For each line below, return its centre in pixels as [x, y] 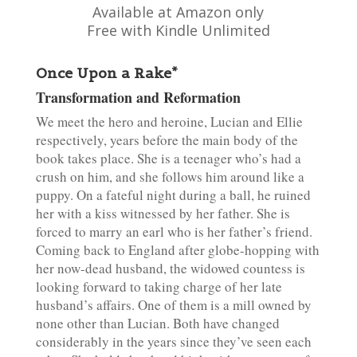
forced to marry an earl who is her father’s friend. [174, 231]
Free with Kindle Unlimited [178, 30]
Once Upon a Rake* [106, 73]
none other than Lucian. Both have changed [157, 323]
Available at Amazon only [178, 12]
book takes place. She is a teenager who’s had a [168, 158]
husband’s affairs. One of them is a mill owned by [173, 305]
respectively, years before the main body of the [167, 140]
